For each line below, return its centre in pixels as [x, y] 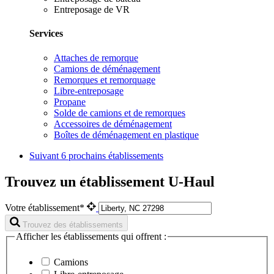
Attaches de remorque [96, 57]
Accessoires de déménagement [113, 124]
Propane [70, 102]
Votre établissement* [46, 208]
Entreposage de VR [92, 10]
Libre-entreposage [89, 91]
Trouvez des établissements [73, 225]
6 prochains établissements [112, 155]
